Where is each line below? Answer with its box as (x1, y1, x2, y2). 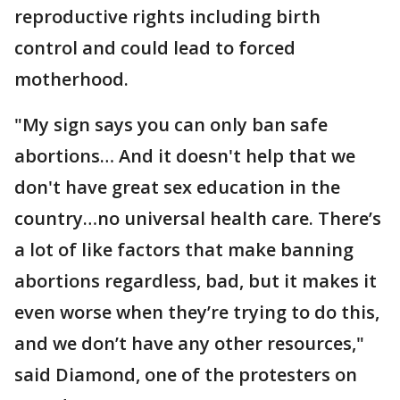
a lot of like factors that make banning (14, 237, 354, 262)
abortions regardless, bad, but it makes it (14, 269, 377, 293)
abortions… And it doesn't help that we (14, 144, 355, 168)
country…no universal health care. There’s (14, 206, 381, 230)
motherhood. (14, 67, 129, 91)
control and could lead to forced (14, 36, 296, 60)
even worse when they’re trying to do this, (14, 300, 379, 324)
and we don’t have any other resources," (14, 331, 364, 355)
